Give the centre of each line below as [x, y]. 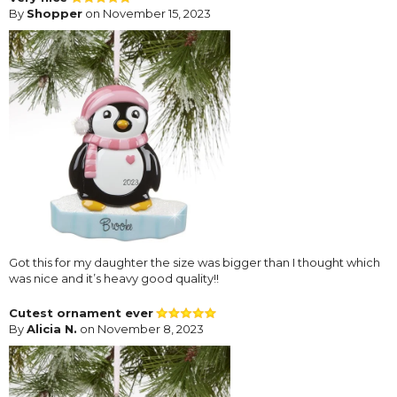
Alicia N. [52, 329]
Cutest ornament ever [81, 313]
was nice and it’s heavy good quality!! [114, 279]
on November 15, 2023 [147, 14]
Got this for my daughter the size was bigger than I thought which [195, 263]
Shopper [54, 14]
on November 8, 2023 [140, 329]
